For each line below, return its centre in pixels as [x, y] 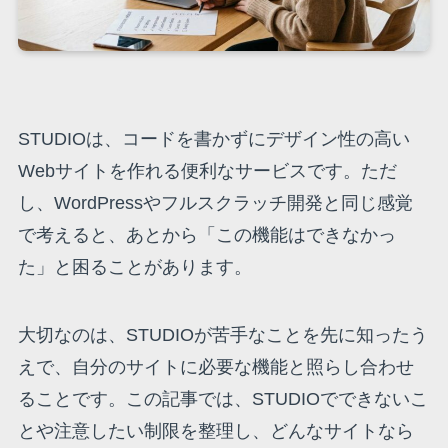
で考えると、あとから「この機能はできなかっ [206, 234]
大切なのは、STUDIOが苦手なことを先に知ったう [222, 334]
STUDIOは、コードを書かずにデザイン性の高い [213, 138]
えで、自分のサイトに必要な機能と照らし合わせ [215, 366]
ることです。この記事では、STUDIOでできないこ [222, 398]
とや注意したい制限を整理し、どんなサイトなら [215, 430]
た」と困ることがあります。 [134, 266]
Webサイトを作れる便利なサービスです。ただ [207, 170]
